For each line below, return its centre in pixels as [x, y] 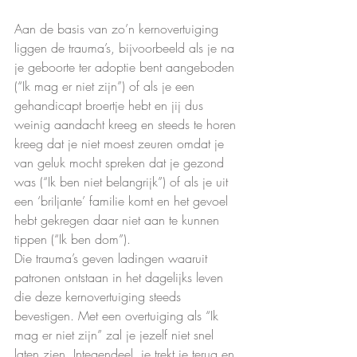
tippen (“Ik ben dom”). [73, 239]
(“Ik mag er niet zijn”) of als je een [106, 86]
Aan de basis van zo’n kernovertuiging [118, 29]
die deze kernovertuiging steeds [100, 297]
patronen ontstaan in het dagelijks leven [121, 278]
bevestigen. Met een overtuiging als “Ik [118, 316]
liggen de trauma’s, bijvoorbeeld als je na [126, 48]
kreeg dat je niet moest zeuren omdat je [121, 144]
